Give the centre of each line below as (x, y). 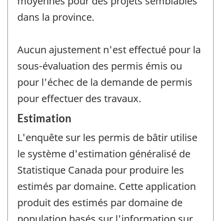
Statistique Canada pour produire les (101, 170)
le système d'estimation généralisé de (104, 153)
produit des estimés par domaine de (100, 202)
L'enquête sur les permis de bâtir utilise (107, 137)
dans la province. (56, 17)
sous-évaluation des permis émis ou (100, 66)
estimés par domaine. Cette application (107, 186)
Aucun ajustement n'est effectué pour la (109, 50)
